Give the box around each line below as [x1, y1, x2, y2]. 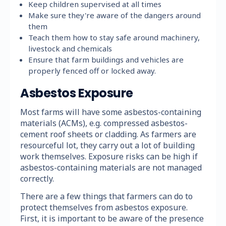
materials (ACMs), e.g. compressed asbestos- [20, 117, 188, 129]
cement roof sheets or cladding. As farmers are [20, 128, 196, 140]
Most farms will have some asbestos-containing [20, 106, 201, 118]
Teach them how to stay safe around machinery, [28, 32, 200, 42]
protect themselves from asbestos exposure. [20, 201, 188, 213]
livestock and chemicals [28, 43, 112, 53]
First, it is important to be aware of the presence [20, 212, 204, 224]
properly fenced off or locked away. [28, 65, 156, 76]
